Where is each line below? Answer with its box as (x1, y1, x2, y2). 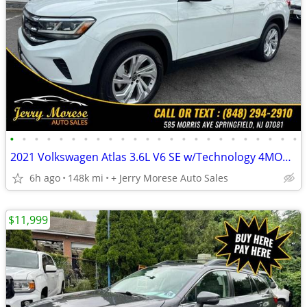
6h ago (29, 171, 60, 184)
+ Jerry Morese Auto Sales (111, 171, 228, 184)
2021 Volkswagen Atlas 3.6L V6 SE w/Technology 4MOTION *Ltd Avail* (282, 149, 291, 164)
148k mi (68, 171, 103, 184)
